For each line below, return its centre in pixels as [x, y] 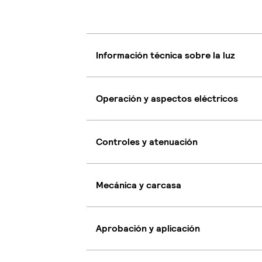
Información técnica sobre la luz [166, 55]
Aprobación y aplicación [148, 228]
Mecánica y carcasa [139, 185]
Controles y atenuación [147, 142]
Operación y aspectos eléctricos [167, 98]
